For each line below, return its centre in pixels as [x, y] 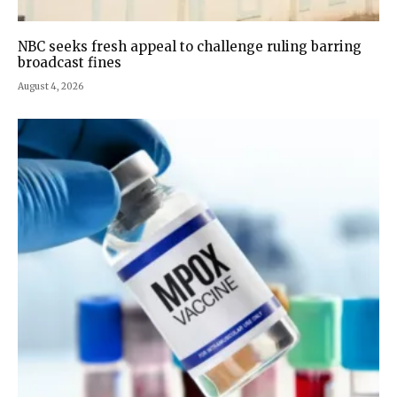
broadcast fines [70, 62]
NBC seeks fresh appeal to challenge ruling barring [190, 46]
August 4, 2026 [51, 86]
